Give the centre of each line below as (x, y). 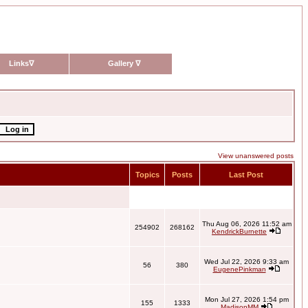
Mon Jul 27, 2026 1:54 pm (246, 299)
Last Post (246, 175)
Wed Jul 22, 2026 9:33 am (246, 262)
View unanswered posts (256, 156)
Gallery (122, 63)
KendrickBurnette (239, 231)
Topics (147, 175)
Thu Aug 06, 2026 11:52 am (246, 224)
